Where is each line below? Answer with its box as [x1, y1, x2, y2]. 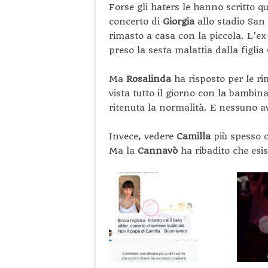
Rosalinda [126, 73, 174, 84]
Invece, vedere [109, 130, 176, 142]
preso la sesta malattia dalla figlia [109, 44, 267, 56]
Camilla [176, 130, 214, 142]
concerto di [109, 16, 163, 27]
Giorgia [163, 16, 194, 27]
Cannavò [138, 145, 181, 156]
